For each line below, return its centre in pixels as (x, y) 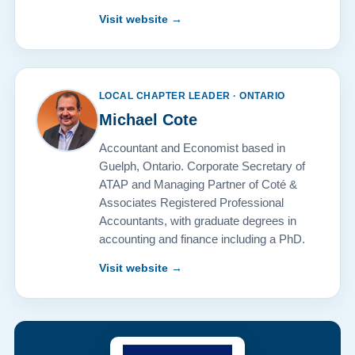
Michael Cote (148, 120)
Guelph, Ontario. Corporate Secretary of (202, 166)
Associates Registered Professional (191, 203)
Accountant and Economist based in (192, 148)
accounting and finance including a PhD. (202, 239)
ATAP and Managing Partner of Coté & (198, 185)
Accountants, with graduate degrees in (197, 221)
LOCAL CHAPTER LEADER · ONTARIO (192, 96)
